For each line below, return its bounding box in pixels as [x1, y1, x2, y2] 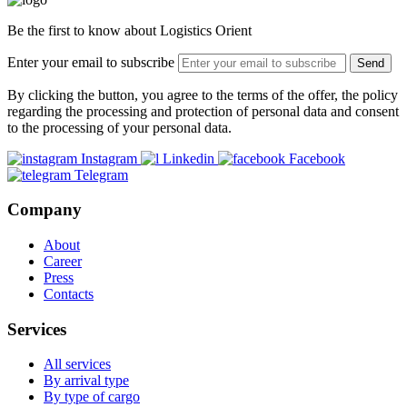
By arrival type [44, 372, 129, 389]
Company [7, 200, 82, 220]
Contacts [44, 285, 94, 302]
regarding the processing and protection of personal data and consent [7, 103, 399, 119]
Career [44, 253, 82, 269]
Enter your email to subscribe [7, 54, 174, 70]
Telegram [74, 166, 128, 183]
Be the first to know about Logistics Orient [7, 22, 252, 38]
